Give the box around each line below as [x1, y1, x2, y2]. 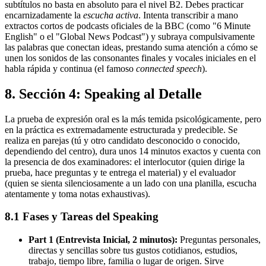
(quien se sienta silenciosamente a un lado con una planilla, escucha [5, 178, 256, 188]
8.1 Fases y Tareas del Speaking [5, 210, 159, 223]
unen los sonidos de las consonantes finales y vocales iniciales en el [5, 52, 256, 63]
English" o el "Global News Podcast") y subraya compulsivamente [5, 31, 255, 42]
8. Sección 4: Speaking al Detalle [5, 85, 202, 102]
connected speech [136, 63, 202, 74]
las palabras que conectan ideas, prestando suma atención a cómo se [5, 42, 258, 52]
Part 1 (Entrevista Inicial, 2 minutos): [28, 234, 178, 245]
